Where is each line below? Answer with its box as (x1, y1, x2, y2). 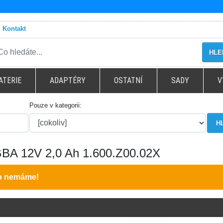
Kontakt (2, 24, 26, 32)
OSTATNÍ (114, 75, 143, 85)
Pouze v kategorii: (29, 101, 82, 109)
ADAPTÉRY (50, 75, 86, 85)
